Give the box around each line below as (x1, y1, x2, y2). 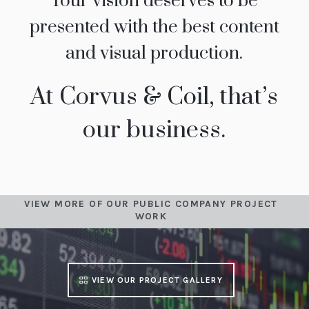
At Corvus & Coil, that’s (30, 82, 279, 113)
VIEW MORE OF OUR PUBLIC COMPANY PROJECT (24, 198, 278, 210)
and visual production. (66, 42, 243, 66)
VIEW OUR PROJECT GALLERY (92, 275, 223, 286)
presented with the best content (29, 16, 279, 39)
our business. (83, 115, 226, 146)
